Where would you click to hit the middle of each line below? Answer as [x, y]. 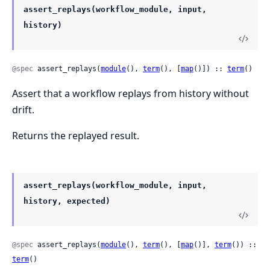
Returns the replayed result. [76, 136]
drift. [23, 110]
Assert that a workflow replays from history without [130, 94]
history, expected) [67, 201]
